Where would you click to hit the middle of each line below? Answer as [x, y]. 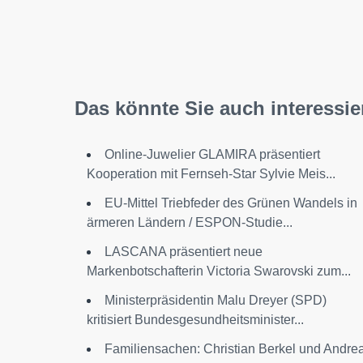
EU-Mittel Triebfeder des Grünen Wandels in [231, 203]
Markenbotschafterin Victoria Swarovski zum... [219, 271]
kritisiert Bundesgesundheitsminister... [195, 320]
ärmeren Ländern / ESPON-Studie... [190, 223]
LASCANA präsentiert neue [184, 252]
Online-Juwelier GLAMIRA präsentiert [212, 155]
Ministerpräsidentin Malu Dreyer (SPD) [216, 301]
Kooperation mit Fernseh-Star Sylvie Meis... [211, 174]
